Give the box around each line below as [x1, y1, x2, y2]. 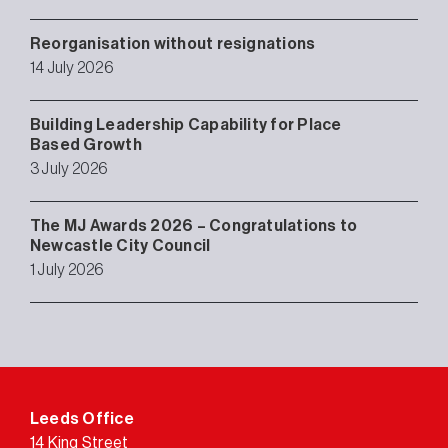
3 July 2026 [30, 160, 108, 177]
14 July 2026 [30, 59, 113, 76]
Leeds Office [30, 410, 134, 427]
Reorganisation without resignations [30, 35, 316, 52]
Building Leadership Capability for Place [30, 116, 342, 133]
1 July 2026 [30, 261, 104, 278]
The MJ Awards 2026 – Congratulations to [30, 217, 358, 234]
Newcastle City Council [30, 237, 211, 254]
